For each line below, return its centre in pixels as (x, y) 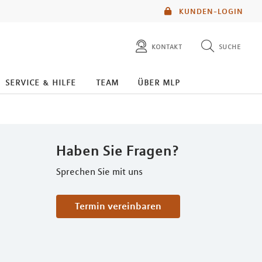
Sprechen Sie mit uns (99, 171)
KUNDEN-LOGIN (210, 11)
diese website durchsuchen (173, 79)
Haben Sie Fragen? (118, 150)
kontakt (167, 46)
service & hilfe (40, 82)
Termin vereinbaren (120, 206)
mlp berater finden (156, 103)
